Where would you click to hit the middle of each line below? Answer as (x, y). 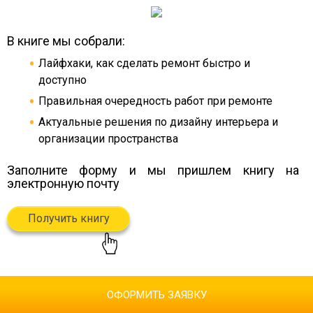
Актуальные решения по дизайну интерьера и (158, 122)
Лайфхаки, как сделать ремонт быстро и (144, 63)
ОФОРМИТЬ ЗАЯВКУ (156, 294)
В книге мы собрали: (66, 41)
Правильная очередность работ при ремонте (155, 101)
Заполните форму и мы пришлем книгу (146, 170)
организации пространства (108, 138)
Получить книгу (68, 218)
